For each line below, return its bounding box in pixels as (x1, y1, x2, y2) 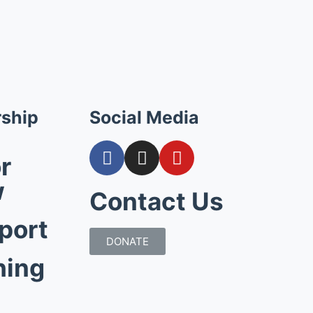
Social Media (89, 107, 199, 128)
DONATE (106, 235, 149, 248)
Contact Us (89, 187, 224, 216)
